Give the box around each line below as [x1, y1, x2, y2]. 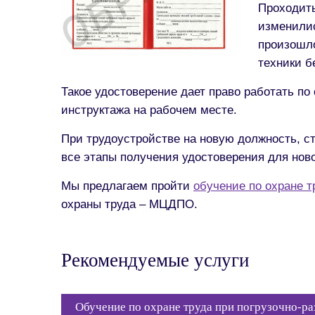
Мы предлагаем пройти [61, 179, 193, 192]
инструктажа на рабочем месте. [61, 103, 237, 116]
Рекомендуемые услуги [61, 250, 249, 271]
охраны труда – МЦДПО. [61, 198, 198, 210]
